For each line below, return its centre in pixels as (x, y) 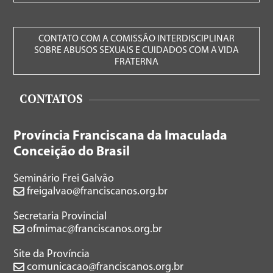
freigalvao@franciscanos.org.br (96, 192)
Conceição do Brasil (72, 152)
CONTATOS (51, 99)
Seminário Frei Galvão (64, 179)
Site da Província (52, 255)
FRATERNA (136, 62)
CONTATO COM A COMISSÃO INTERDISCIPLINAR (136, 39)
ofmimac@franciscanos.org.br (94, 230)
